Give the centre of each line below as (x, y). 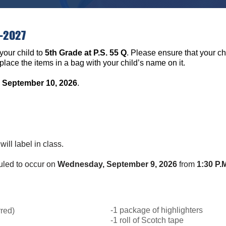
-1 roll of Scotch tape (147, 220)
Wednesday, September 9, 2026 (117, 164)
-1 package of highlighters (157, 210)
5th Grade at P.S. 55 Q (86, 53)
